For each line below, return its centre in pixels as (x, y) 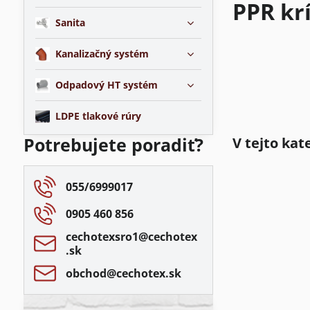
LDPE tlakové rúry (98, 116)
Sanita (70, 22)
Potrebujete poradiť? (113, 145)
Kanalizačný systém (102, 54)
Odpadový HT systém (106, 85)
